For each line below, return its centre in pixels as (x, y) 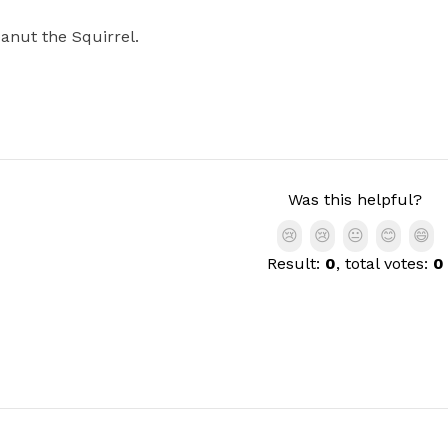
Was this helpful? (355, 199)
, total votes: (384, 263)
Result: (295, 263)
